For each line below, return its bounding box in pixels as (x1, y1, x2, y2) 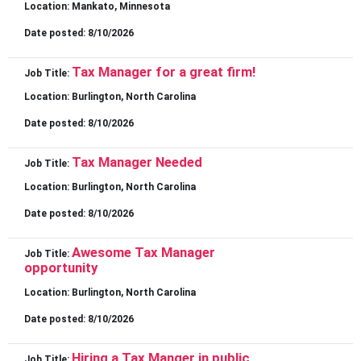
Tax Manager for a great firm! (72, 64, 255, 81)
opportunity (24, 259, 98, 276)
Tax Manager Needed (72, 154, 202, 171)
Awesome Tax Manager (72, 244, 215, 261)
